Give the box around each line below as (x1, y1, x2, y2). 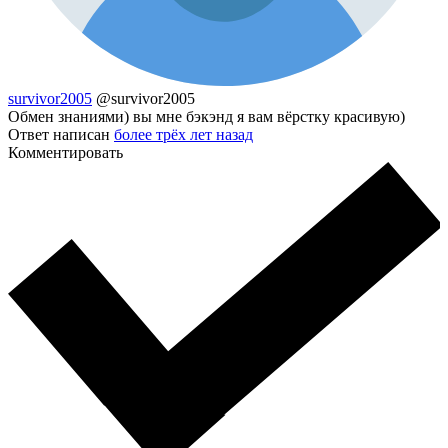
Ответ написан (8, 125, 114, 143)
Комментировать (8, 143, 123, 161)
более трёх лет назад (114, 125, 253, 143)
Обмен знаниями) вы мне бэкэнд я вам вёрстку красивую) (8, 107, 405, 125)
